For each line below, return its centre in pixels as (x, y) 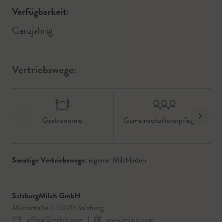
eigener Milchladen (117, 160)
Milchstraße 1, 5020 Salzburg (58, 208)
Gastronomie (62, 120)
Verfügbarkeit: (40, 11)
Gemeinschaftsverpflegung (165, 120)
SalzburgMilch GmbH (46, 196)
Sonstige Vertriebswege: (50, 160)
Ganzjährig (32, 30)
